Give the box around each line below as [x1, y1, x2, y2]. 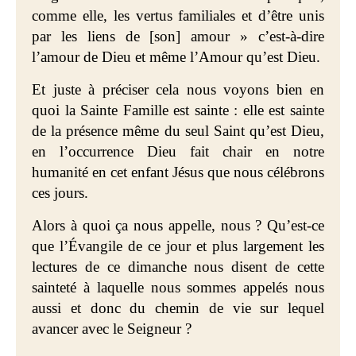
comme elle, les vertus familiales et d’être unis [32, 7, 324, 24]
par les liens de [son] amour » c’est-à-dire [32, 28, 324, 44]
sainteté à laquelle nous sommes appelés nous [32, 279, 324, 296]
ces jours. [32, 184, 88, 201]
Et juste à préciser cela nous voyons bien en [32, 81, 324, 98]
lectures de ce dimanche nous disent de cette [32, 258, 324, 275]
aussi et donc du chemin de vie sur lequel [32, 300, 324, 316]
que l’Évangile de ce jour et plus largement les [32, 238, 324, 254]
